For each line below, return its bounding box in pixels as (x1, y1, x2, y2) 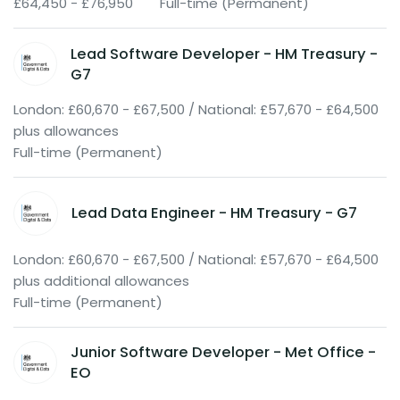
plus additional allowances (13, 271, 189, 290)
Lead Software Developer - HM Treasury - (70, 43, 378, 64)
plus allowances (13, 121, 119, 140)
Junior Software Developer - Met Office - (70, 342, 376, 363)
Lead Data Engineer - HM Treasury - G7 (71, 203, 357, 224)
